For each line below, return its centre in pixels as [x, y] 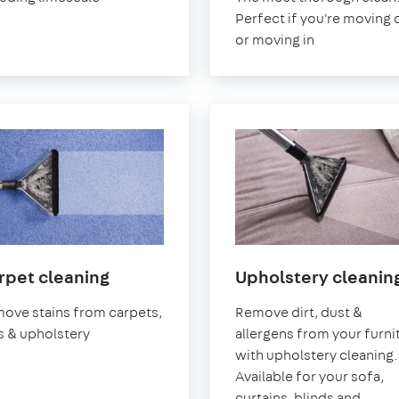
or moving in [275, 40]
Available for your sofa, [309, 377]
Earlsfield [149, 297]
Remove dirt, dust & [299, 313]
